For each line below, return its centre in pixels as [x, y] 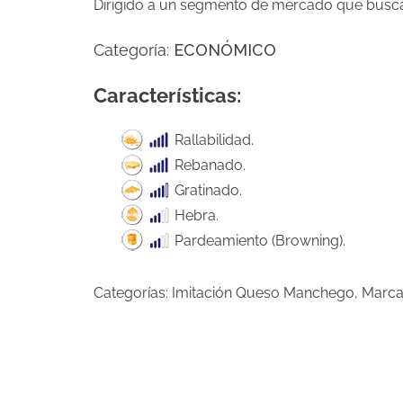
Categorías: [133, 292]
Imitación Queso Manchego [263, 292]
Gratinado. [206, 190]
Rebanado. [208, 165]
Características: [167, 95]
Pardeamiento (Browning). [258, 240]
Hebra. [195, 215]
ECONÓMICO [225, 49]
